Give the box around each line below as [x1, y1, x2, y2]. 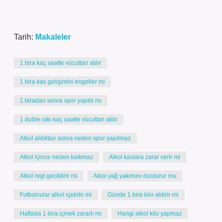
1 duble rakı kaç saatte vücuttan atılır [20, 116, 117, 123]
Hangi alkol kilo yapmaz [117, 210, 182, 217]
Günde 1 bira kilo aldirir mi [108, 191, 178, 198]
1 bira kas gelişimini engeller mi [20, 78, 105, 85]
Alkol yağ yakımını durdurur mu [93, 172, 176, 179]
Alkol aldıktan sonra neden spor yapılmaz [20, 135, 131, 142]
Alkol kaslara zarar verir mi [109, 154, 180, 161]
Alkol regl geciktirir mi [20, 172, 77, 179]
